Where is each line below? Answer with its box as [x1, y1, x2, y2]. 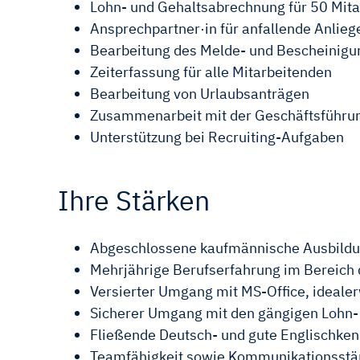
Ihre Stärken [58, 182, 210, 218]
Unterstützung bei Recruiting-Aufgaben [90, 127, 344, 146]
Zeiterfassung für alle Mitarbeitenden [90, 62, 332, 81]
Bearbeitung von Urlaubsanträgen [90, 84, 309, 103]
